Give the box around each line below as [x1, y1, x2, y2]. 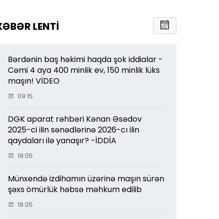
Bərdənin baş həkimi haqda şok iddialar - [8, 53, 163, 65]
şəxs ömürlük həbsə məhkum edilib [8, 183, 142, 195]
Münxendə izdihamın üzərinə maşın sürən [8, 173, 164, 184]
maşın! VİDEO [8, 75, 60, 87]
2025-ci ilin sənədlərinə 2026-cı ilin [8, 124, 139, 135]
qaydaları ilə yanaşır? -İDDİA [8, 134, 116, 146]
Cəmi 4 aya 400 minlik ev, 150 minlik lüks [8, 64, 160, 76]
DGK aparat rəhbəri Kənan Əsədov [8, 113, 142, 125]
